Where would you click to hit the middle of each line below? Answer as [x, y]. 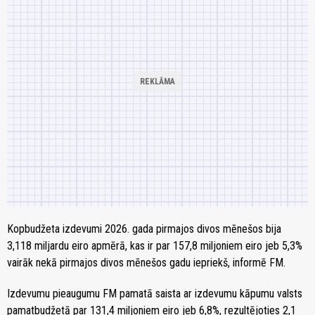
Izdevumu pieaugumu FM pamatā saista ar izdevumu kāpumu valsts [155, 294]
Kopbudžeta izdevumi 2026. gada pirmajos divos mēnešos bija [144, 229]
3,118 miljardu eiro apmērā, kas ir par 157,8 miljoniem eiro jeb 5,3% [155, 246]
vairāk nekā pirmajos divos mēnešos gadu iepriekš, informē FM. [146, 263]
